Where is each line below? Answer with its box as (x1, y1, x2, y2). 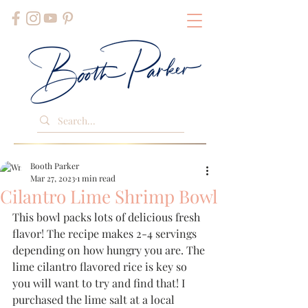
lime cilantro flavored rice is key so (12, 259, 190, 274)
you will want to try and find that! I (12, 276, 188, 290)
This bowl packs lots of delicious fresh (12, 210, 203, 224)
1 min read (77, 173, 115, 184)
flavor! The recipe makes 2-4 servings (12, 226, 199, 241)
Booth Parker (30, 160, 79, 171)
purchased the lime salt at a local (12, 292, 177, 307)
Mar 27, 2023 (30, 173, 75, 184)
